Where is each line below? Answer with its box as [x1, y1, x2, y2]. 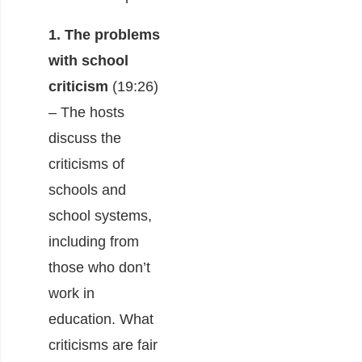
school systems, [48, 207, 152, 224]
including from [48, 233, 139, 250]
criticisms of [48, 155, 124, 172]
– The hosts [48, 103, 124, 120]
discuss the [48, 129, 121, 146]
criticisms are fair [48, 336, 158, 353]
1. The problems [48, 26, 160, 43]
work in [48, 284, 95, 301]
